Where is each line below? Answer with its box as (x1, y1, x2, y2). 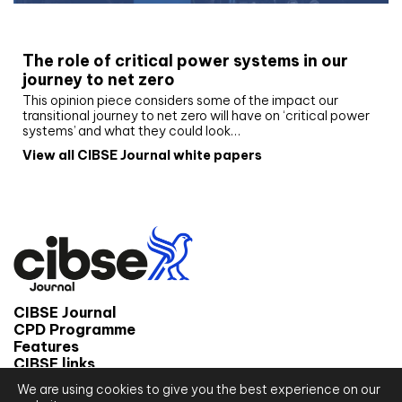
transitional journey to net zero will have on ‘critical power (22, 108, 370, 125)
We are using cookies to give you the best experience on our (17, 381, 380, 398)
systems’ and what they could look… (22, 123, 240, 140)
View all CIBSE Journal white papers (22, 147, 262, 164)
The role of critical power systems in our (22, 50, 348, 72)
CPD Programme (13, 319, 135, 338)
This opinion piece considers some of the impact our (22, 92, 338, 109)
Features (13, 336, 79, 355)
